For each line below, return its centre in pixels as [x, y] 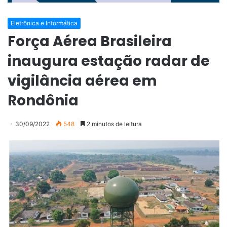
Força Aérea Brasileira [90, 41]
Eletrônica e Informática [44, 23]
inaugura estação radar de [109, 61]
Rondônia [43, 100]
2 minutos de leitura [113, 124]
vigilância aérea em [82, 81]
